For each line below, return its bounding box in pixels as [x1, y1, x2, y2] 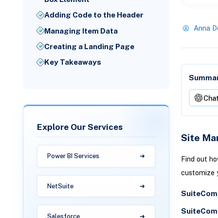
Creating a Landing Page [44, 42, 135, 51]
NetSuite [47, 182, 74, 190]
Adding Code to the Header [44, 11, 144, 19]
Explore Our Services [37, 122, 123, 132]
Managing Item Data [44, 26, 118, 35]
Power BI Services [47, 152, 100, 160]
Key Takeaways [44, 58, 102, 67]
